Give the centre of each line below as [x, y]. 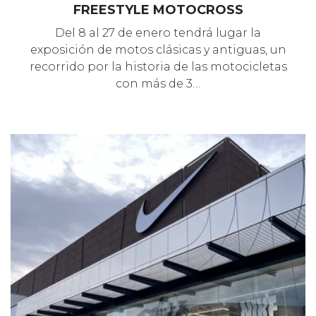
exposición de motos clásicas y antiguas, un [158, 49]
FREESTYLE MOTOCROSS [158, 10]
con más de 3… [158, 83]
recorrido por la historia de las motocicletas [158, 66]
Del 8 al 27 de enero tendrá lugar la [158, 32]
